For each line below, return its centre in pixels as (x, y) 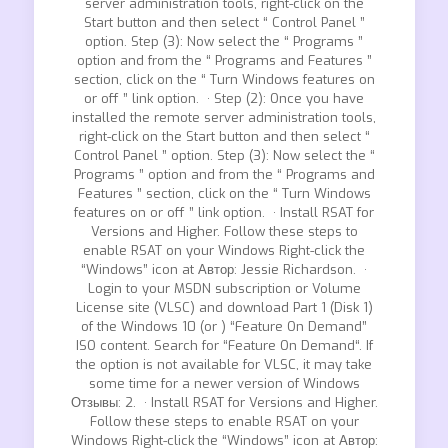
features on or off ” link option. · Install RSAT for (224, 212)
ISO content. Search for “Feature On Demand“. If (224, 345)
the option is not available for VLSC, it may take (224, 364)
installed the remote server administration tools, (224, 117)
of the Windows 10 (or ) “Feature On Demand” (224, 326)
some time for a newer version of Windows (224, 383)
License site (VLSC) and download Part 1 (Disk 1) (224, 307)
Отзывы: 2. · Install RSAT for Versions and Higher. (224, 402)
